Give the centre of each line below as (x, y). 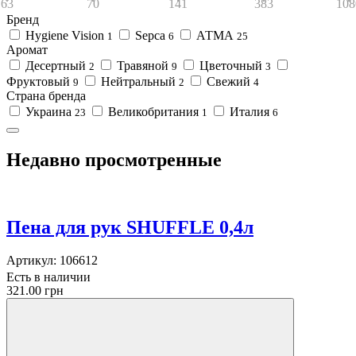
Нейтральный (138, 81)
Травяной (143, 65)
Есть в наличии (48, 277)
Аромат (27, 49)
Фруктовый (38, 81)
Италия (250, 111)
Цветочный (231, 65)
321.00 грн (35, 291)
